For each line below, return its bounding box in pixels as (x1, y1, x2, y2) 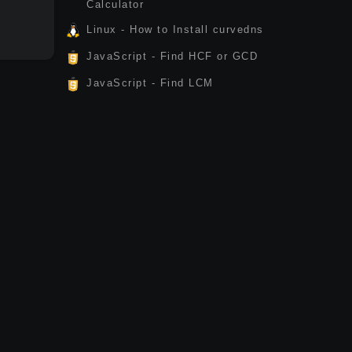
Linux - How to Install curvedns (86, 24, 264, 35)
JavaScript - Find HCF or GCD (86, 50, 258, 62)
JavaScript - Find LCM (86, 77, 214, 89)
